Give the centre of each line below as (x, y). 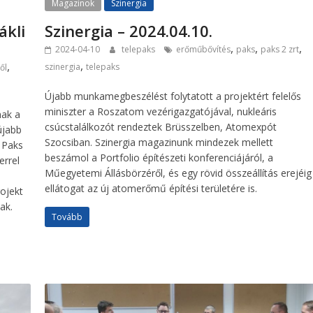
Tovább (67, 217)
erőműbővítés (204, 49)
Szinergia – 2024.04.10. (129, 30)
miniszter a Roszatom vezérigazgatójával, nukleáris (161, 111)
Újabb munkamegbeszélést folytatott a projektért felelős (173, 96)
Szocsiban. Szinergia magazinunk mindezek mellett (159, 142)
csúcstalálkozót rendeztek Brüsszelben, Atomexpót (161, 126)
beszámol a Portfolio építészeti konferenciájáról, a (159, 157)
